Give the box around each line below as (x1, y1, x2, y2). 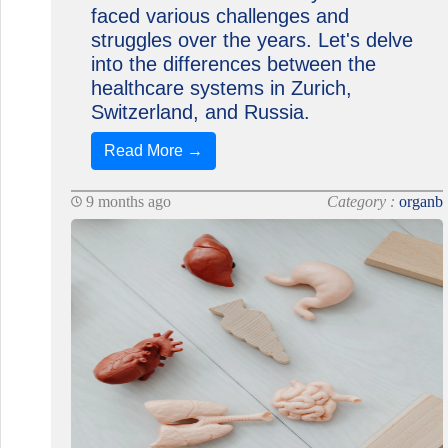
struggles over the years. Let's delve (90, 29, 413, 51)
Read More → (103, 142, 203, 159)
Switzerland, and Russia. (90, 101, 310, 123)
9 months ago (81, 193, 171, 210)
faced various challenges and (90, 5, 349, 27)
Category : (327, 193, 400, 210)
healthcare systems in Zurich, (90, 77, 352, 99)
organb (399, 193, 444, 210)
